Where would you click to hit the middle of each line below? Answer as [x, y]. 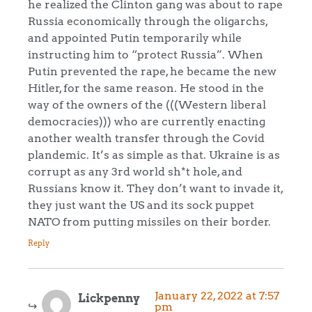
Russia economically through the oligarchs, [148, 21]
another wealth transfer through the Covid [146, 138]
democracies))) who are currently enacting [147, 122]
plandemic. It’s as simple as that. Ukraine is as [154, 155]
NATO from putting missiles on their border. [149, 222]
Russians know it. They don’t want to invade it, [155, 188]
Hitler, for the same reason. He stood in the [146, 88]
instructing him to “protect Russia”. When [146, 55]
